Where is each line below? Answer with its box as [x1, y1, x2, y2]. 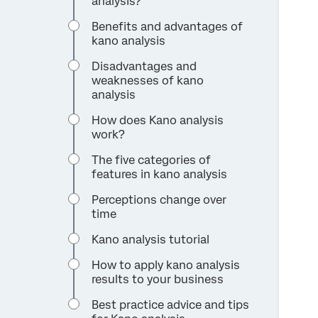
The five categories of [92, 153, 212, 168]
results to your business [92, 273, 224, 287]
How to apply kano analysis [92, 258, 241, 273]
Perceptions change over [92, 193, 227, 207]
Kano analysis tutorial [92, 233, 210, 247]
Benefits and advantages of [92, 20, 243, 34]
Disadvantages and [92, 60, 197, 74]
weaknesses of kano [92, 74, 204, 88]
